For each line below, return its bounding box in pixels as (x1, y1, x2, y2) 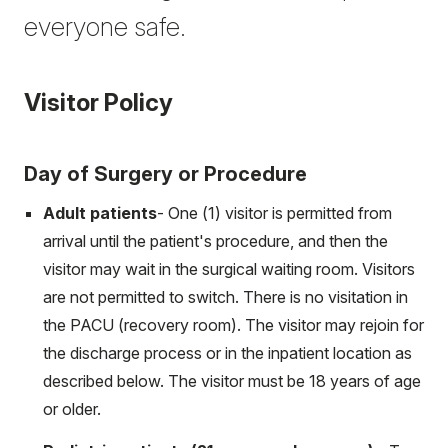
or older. (43, 399, 101, 419)
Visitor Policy (24, 88, 173, 117)
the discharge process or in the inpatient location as (43, 343, 412, 363)
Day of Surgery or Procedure (24, 162, 307, 186)
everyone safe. (24, 11, 186, 42)
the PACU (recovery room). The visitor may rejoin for (43, 315, 424, 335)
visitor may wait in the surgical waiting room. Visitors (43, 259, 415, 279)
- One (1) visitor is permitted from (157, 203, 392, 223)
